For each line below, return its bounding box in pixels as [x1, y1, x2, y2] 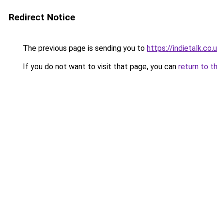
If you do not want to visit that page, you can [21, 62, 178, 71]
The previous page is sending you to [21, 44, 147, 53]
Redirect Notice [9, 12, 75, 23]
